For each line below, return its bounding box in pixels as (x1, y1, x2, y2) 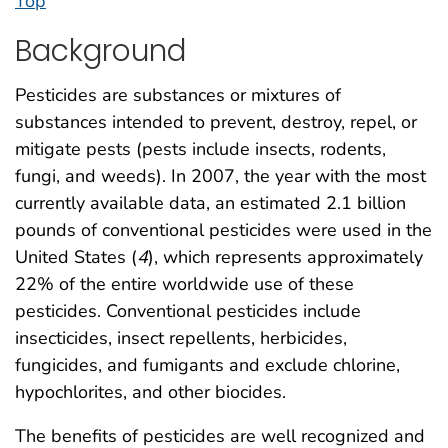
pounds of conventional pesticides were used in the (15, 218, 432, 243)
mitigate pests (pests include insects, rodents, (15, 137, 386, 162)
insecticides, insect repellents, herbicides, (15, 326, 347, 351)
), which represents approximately (148, 245, 423, 270)
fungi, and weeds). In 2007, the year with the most (15, 164, 426, 189)
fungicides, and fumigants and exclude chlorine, (15, 353, 400, 378)
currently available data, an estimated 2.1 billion (15, 191, 406, 216)
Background (15, 29, 186, 71)
